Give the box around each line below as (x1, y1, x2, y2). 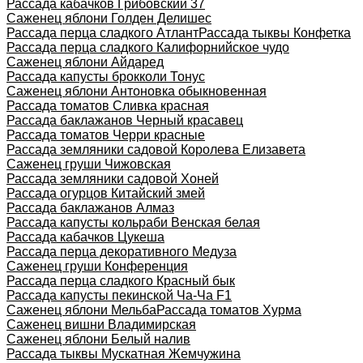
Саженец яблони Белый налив (6, 331, 190, 346)
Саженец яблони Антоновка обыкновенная (6, 83, 267, 98)
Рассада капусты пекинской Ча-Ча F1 (6, 288, 232, 302)
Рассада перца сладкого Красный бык (6, 273, 235, 288)
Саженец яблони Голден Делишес (6, 11, 211, 25)
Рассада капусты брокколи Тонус (6, 69, 205, 83)
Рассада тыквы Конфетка (199, 25, 351, 40)
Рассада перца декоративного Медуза (6, 244, 237, 258)
